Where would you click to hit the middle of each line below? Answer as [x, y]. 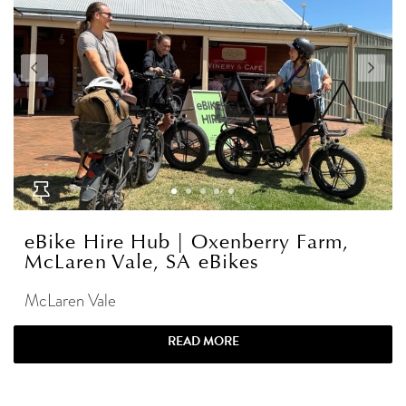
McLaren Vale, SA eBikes [142, 262]
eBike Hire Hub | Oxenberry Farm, [187, 242]
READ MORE [203, 342]
